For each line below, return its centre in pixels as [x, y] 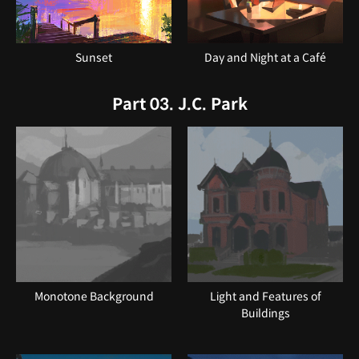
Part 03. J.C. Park [179, 104]
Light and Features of [265, 296]
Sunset [94, 57]
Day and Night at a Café [265, 57]
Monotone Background [94, 296]
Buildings [265, 313]
